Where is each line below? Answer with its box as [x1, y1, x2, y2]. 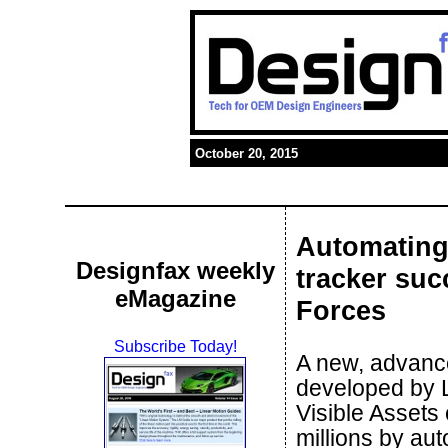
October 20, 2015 [195, 146, 298, 161]
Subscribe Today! [113, 338, 237, 355]
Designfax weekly [75, 257, 275, 284]
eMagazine [114, 285, 236, 312]
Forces [296, 295, 386, 326]
